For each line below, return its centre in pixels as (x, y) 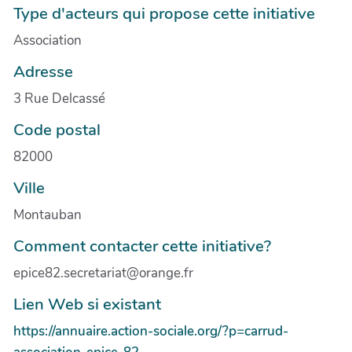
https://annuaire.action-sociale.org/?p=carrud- (151, 331)
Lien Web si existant (87, 304)
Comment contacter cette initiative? (142, 246)
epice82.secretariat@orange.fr (103, 273)
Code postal (57, 129)
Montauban (48, 214)
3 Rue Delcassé (59, 98)
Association (48, 40)
